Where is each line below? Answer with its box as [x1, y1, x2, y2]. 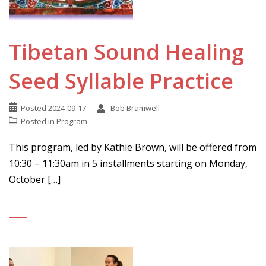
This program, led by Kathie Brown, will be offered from [9, 141, 256, 154]
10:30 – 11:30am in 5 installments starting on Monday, [9, 157, 248, 170]
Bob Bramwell [110, 103, 160, 113]
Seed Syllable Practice [9, 66, 233, 96]
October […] [9, 173, 61, 186]
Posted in [21, 116, 56, 126]
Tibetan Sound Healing [9, 37, 244, 66]
